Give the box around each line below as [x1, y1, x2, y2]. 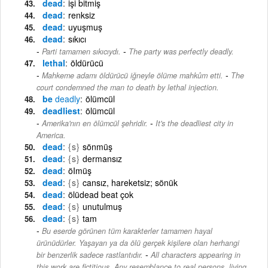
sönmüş [83, 140, 112, 153]
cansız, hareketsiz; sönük [83, 176, 178, 188]
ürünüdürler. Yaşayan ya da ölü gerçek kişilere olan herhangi [36, 237, 239, 248]
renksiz [68, 8, 95, 21]
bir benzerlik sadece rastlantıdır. [36, 249, 143, 260]
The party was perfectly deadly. [129, 45, 234, 57]
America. [36, 129, 66, 141]
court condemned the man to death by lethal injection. [36, 81, 219, 93]
